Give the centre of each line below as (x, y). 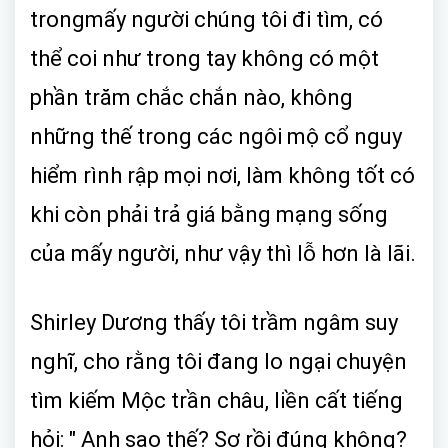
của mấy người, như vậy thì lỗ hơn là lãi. (223, 253)
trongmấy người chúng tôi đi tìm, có (206, 19)
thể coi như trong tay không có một (204, 58)
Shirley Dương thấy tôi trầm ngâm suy (214, 322)
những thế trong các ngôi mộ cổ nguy (216, 136)
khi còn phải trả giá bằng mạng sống (209, 214)
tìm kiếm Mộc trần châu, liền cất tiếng (216, 400)
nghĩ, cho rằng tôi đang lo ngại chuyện (218, 361)
